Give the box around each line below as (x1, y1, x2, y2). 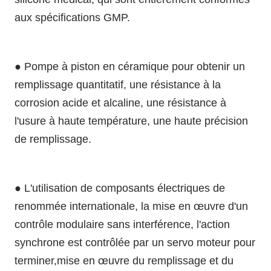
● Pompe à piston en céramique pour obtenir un (15, 60, 245, 73)
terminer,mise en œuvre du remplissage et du (15, 254, 233, 267)
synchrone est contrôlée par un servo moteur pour (15, 236, 255, 249)
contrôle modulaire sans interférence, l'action (15, 218, 230, 230)
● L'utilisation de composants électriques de (15, 181, 225, 194)
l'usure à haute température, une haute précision (15, 114, 248, 127)
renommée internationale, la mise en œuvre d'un (15, 200, 248, 212)
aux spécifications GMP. (15, 11, 130, 24)
